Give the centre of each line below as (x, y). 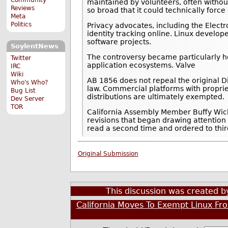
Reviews (23, 8)
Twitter (21, 58)
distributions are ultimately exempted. (156, 97)
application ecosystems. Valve (141, 65)
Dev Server (28, 98)
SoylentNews (34, 46)
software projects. (119, 42)
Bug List (23, 90)
